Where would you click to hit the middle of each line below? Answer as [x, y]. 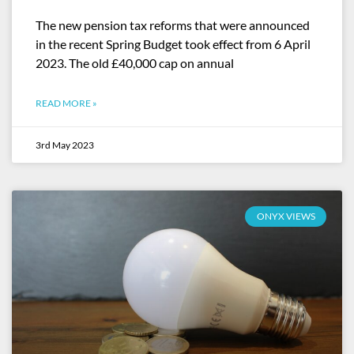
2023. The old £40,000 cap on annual [135, 63]
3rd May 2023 [65, 145]
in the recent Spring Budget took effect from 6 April [173, 44]
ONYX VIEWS [286, 217]
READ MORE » [66, 103]
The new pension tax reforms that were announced [173, 25]
